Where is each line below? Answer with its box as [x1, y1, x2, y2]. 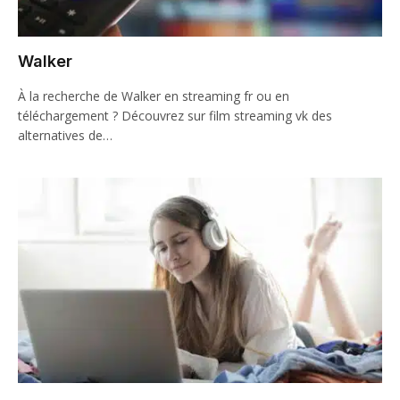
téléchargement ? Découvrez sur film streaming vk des [18, 107, 332, 124]
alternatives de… [18, 127, 112, 144]
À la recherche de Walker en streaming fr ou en [18, 87, 289, 104]
